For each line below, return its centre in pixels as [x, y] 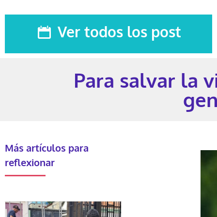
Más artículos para [47, 148]
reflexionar [30, 162]
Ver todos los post [120, 31]
